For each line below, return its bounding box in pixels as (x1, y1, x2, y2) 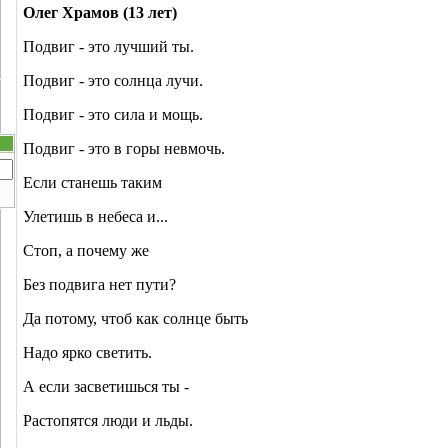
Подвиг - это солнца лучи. (23, 72, 203, 89)
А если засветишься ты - (23, 378, 189, 395)
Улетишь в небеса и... (23, 208, 168, 225)
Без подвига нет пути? (23, 276, 176, 293)
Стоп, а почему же (23, 242, 149, 259)
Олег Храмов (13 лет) (23, 4, 177, 21)
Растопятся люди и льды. (23, 412, 193, 429)
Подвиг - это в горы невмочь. (23, 140, 225, 157)
